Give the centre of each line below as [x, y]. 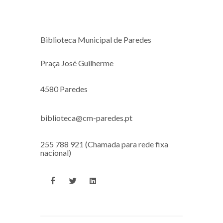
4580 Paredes [64, 89]
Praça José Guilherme [77, 63]
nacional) [56, 152]
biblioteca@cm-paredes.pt [86, 117]
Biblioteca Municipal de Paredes [96, 39]
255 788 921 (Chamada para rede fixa [104, 144]
